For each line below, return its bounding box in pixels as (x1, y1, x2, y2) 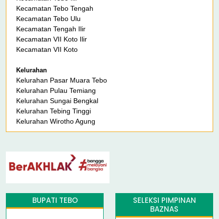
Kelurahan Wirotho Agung (16, 117, 95, 126)
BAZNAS (150, 204, 178, 215)
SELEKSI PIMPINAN (132, 195, 196, 206)
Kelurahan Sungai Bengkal (16, 97, 98, 105)
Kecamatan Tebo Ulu (16, 15, 81, 23)
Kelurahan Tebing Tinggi (16, 107, 91, 115)
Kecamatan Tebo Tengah (16, 4, 93, 13)
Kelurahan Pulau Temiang (16, 87, 96, 95)
